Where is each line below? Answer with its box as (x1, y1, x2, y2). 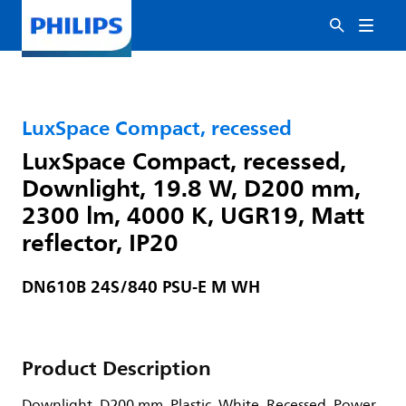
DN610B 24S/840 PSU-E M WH (22, 273, 260, 301)
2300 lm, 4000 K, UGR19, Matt (22, 195, 364, 235)
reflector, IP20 (22, 222, 179, 262)
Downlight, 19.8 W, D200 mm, (22, 168, 361, 208)
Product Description (22, 351, 211, 385)
